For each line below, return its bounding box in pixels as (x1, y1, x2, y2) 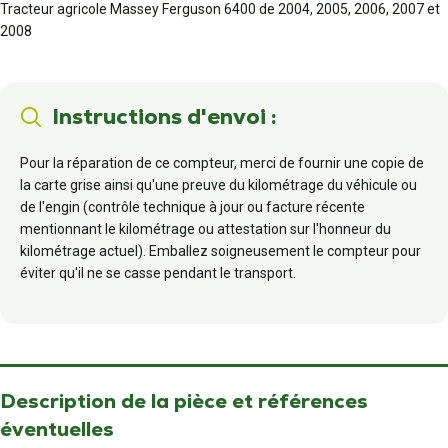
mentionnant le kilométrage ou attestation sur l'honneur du (20, 221, 391, 237)
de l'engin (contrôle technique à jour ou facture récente (20, 199, 365, 215)
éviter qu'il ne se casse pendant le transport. (20, 265, 296, 281)
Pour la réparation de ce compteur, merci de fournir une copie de (20, 155, 424, 171)
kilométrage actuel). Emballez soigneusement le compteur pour (20, 243, 421, 259)
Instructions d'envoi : (52, 102, 276, 131)
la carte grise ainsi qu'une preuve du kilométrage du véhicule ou (20, 177, 417, 193)
